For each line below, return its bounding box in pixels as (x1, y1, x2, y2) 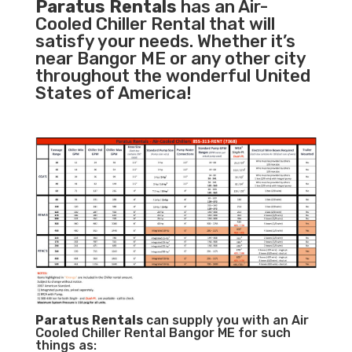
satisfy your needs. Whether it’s (35, 31, 295, 53)
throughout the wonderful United (35, 65, 310, 87)
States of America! (35, 82, 192, 104)
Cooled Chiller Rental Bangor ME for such (35, 325, 291, 341)
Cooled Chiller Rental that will (35, 13, 275, 35)
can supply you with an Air (142, 313, 309, 328)
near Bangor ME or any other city (35, 48, 306, 70)
